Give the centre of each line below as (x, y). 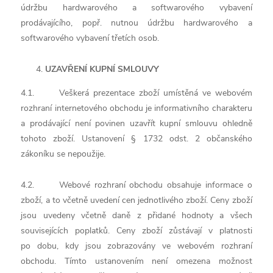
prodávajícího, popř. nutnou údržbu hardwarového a (136, 23)
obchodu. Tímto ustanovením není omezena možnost (136, 261)
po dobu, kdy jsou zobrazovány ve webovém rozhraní (136, 246)
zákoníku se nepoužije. (63, 154)
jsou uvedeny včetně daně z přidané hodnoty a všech (136, 215)
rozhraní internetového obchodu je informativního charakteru (136, 108)
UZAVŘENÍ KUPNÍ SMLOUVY (102, 69)
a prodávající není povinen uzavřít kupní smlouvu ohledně (136, 123)
